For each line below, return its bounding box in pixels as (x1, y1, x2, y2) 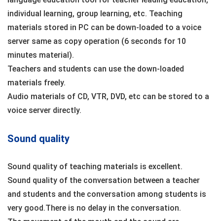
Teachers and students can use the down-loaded (7, 64, 184, 74)
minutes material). (7, 50, 74, 60)
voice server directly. (7, 106, 81, 115)
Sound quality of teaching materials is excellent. (7, 162, 183, 171)
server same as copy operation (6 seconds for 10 (7, 37, 186, 46)
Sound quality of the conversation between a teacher (7, 176, 200, 185)
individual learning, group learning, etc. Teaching (7, 9, 183, 18)
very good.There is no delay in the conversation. (7, 203, 181, 213)
